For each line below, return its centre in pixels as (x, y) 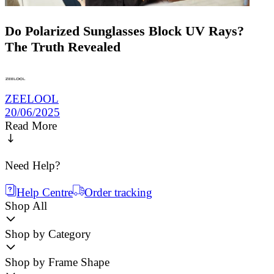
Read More (31, 126)
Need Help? (32, 166)
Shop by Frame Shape (57, 262)
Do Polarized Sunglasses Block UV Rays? (124, 31)
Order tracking (119, 192)
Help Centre (45, 192)
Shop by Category (48, 234)
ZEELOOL (32, 99)
